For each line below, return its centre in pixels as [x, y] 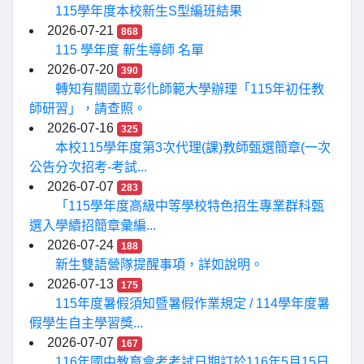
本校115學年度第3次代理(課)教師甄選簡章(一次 [193, 147]
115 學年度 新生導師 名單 [130, 50]
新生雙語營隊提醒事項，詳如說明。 [159, 264]
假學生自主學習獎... [86, 323]
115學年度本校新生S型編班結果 [149, 11]
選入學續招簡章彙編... [93, 225]
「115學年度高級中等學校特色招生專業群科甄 [190, 206]
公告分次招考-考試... [88, 167]
